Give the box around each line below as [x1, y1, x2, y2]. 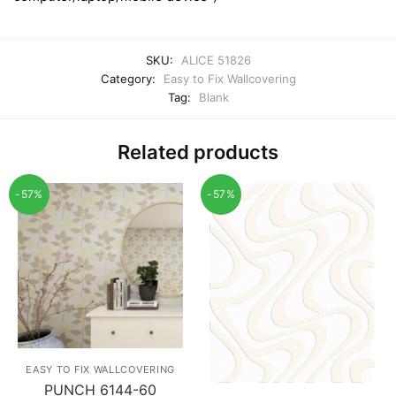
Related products [118, 140, 278, 164]
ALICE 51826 [180, 52, 251, 67]
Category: [100, 71, 159, 86]
